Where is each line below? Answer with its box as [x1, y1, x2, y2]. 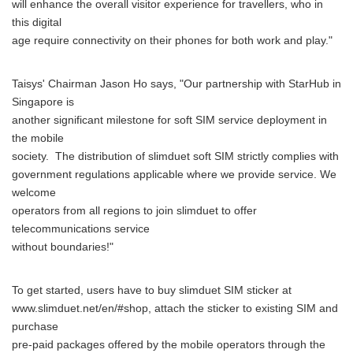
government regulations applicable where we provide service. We [12, 169, 336, 180]
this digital [12, 17, 61, 28]
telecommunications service [12, 223, 150, 235]
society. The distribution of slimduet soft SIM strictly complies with [12, 150, 339, 162]
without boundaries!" [12, 241, 113, 253]
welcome [12, 187, 56, 199]
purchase [12, 321, 58, 333]
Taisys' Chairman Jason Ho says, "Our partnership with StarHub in [12, 78, 341, 90]
